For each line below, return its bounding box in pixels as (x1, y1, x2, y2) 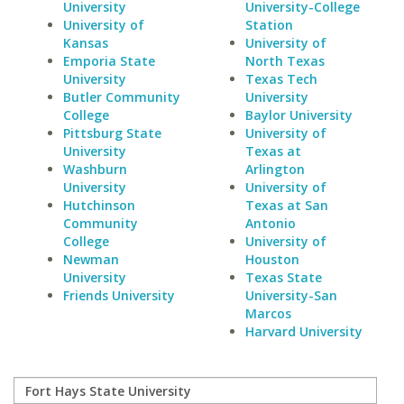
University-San (244, 287, 337, 304)
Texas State (244, 269, 322, 286)
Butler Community (63, 88, 180, 106)
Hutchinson (63, 197, 135, 214)
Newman (63, 251, 119, 268)
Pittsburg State (63, 124, 161, 142)
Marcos (244, 305, 291, 322)
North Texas (244, 52, 325, 69)
